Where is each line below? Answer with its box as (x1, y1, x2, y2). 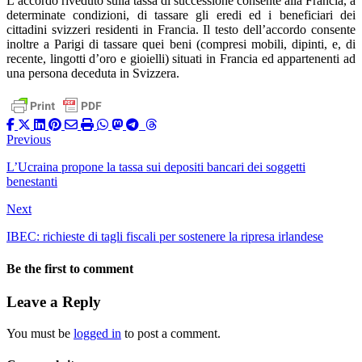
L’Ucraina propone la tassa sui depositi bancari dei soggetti (6, 160, 305, 175)
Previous (6, 133, 51, 147)
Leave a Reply (6, 293, 101, 310)
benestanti (6, 175, 57, 189)
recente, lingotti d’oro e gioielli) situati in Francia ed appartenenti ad (6, 52, 356, 66)
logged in (74, 326, 121, 340)
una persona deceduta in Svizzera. (6, 66, 179, 81)
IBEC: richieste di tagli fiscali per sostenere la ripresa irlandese (6, 229, 323, 244)
